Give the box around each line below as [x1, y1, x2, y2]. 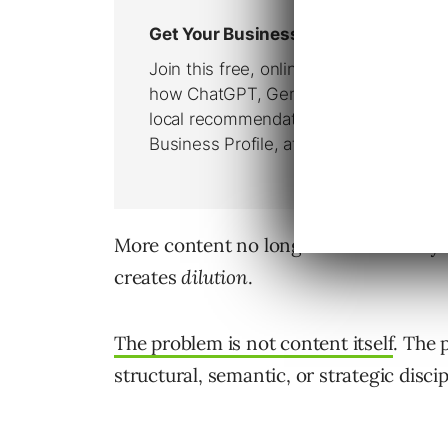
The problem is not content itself [114, 331, 394, 356]
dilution [181, 265, 248, 290]
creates [114, 265, 182, 290]
